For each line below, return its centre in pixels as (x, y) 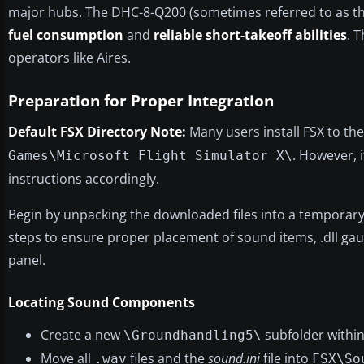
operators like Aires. (69, 57)
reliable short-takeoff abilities (250, 35)
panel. (27, 260)
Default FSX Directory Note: (97, 131)
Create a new (82, 334)
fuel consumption (66, 35)
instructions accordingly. (84, 178)
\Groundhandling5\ (193, 335)
